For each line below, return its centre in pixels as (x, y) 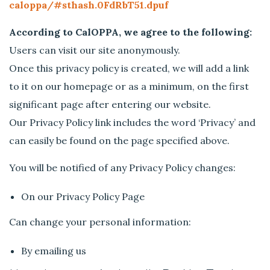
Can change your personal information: (100, 222)
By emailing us (54, 251)
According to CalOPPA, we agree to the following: (131, 32)
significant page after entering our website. (110, 104)
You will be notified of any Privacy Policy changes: (123, 168)
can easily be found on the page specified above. (120, 140)
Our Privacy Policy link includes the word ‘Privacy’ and (133, 122)
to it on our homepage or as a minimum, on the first (129, 86)
